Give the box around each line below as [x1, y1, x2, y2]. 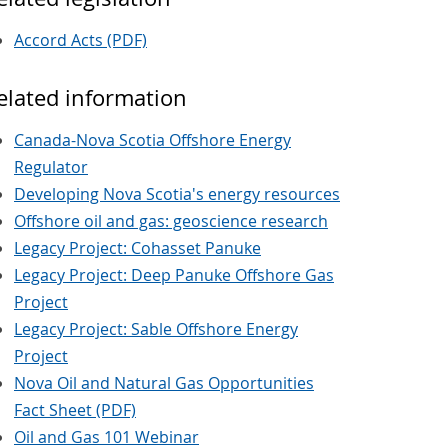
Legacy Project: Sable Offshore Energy [14, 318, 298, 341]
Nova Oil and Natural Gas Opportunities [14, 372, 314, 395]
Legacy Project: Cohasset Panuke [14, 237, 261, 260]
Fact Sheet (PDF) [14, 399, 136, 422]
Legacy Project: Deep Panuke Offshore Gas [14, 264, 334, 287]
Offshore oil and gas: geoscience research [14, 210, 328, 233]
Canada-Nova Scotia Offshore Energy [14, 129, 291, 152]
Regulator [14, 156, 88, 179]
